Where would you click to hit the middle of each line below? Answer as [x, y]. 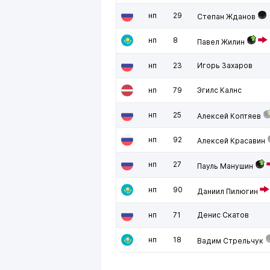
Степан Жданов [226, 17]
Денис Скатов [223, 215]
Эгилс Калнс [219, 90]
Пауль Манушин [225, 166]
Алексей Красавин [231, 141]
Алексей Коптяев [229, 116]
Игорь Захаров [225, 65]
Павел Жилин [221, 42]
